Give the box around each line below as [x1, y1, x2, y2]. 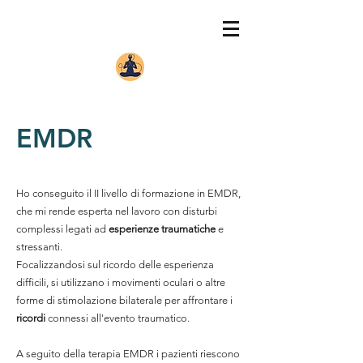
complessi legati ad [16, 223, 109, 235]
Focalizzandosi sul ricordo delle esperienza [16, 258, 214, 271]
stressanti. [16, 241, 62, 253]
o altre [194, 276, 225, 288]
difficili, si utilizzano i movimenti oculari [16, 276, 194, 288]
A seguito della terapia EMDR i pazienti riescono [16, 348, 240, 360]
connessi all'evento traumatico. [48, 312, 190, 324]
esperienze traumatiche [109, 223, 216, 235]
